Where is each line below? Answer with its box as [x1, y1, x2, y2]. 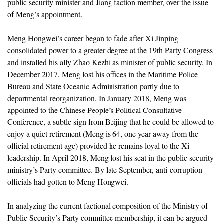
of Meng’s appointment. [7, 8, 82, 19]
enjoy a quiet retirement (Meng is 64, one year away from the [7, 128, 198, 139]
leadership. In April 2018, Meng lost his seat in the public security [7, 152, 214, 163]
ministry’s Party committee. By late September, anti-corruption [7, 164, 202, 175]
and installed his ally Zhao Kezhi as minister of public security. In [7, 56, 212, 67]
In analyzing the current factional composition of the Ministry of [7, 200, 208, 211]
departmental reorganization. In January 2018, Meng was [7, 92, 186, 103]
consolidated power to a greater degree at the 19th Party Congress [7, 44, 213, 55]
